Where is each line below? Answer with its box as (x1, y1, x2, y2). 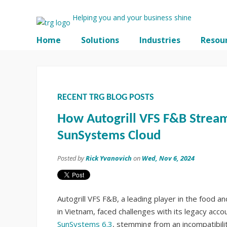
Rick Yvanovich (86, 154, 132, 163)
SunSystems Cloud (57, 129, 161, 143)
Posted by (57, 154, 86, 163)
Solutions (81, 34, 119, 46)
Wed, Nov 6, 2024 (142, 154, 195, 163)
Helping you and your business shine (72, 13, 194, 22)
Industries (139, 34, 180, 46)
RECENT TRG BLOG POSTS (57, 93, 154, 102)
